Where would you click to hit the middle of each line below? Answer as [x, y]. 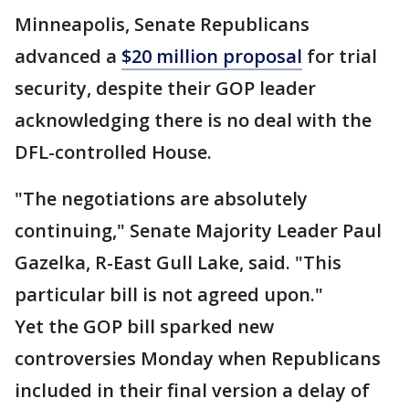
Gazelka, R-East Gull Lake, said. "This [178, 262]
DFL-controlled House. [113, 152]
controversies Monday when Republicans [198, 358]
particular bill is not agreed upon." [169, 294]
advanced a [68, 56]
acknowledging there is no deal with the [193, 120]
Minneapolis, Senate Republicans [162, 24]
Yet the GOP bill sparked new [144, 326]
